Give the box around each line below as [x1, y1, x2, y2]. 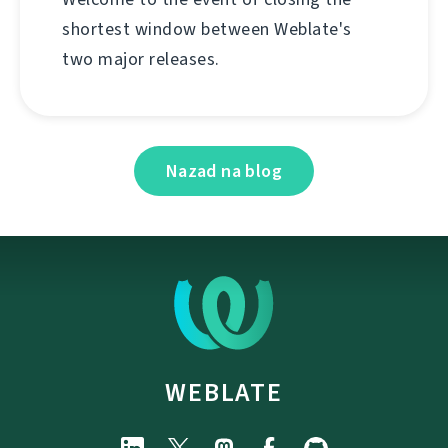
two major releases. [62, 47, 220, 72]
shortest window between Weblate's [62, 17, 352, 42]
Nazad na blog [165, 159, 283, 184]
